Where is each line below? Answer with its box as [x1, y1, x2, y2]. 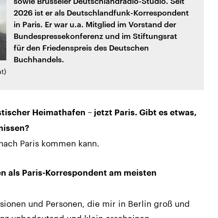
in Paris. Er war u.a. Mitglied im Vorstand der [13, 19, 176, 29]
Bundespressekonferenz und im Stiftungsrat [13, 31, 177, 40]
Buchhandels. [13, 54, 64, 64]
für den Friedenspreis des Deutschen [13, 42, 149, 52]
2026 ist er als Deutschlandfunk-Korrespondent [13, 7, 189, 17]
